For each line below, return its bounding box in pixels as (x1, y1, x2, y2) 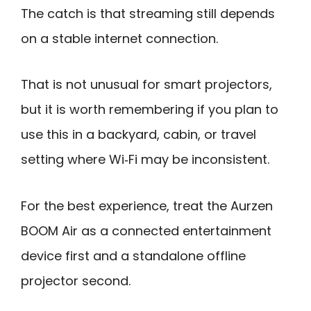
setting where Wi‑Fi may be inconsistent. (21, 151, 269, 169)
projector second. (21, 271, 131, 289)
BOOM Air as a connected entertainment (21, 221, 271, 239)
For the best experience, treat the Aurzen (21, 196, 273, 215)
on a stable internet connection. (21, 29, 218, 47)
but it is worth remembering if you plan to (21, 101, 278, 119)
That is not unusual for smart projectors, (21, 76, 272, 94)
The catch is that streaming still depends (21, 4, 275, 22)
